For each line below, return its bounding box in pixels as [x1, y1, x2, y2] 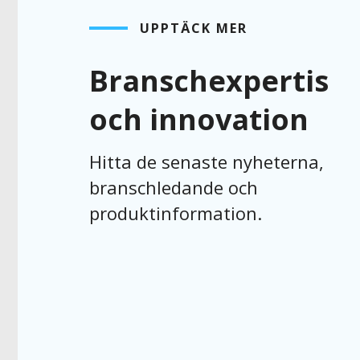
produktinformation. [89, 201, 262, 226]
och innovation [89, 100, 309, 140]
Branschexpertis [89, 61, 329, 101]
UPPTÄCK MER [140, 19, 247, 38]
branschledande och [89, 175, 258, 200]
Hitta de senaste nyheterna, [89, 149, 324, 174]
